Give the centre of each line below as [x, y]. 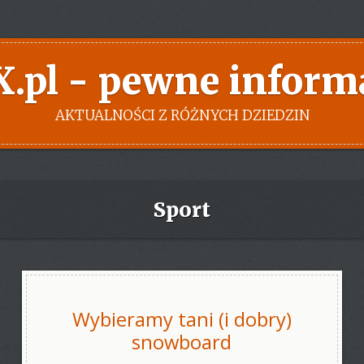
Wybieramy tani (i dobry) [182, 319]
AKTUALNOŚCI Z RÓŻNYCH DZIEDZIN [182, 115]
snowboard [182, 342]
